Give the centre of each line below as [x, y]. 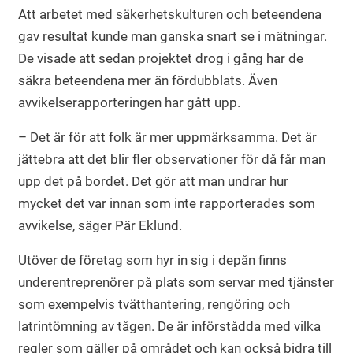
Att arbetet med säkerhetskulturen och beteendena [170, 14]
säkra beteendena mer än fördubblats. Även [148, 80]
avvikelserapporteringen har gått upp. [129, 102]
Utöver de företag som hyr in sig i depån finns [152, 260]
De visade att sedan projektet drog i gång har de [161, 58]
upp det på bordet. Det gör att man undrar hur [153, 181]
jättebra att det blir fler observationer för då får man [172, 159]
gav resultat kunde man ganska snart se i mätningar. [173, 36]
